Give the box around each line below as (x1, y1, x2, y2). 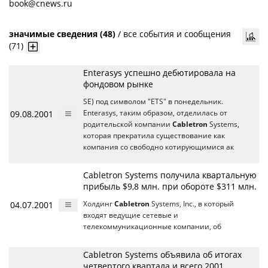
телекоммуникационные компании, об (83, 222, 221, 231)
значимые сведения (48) (9, 28, 115, 39)
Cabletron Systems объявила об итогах (83, 249, 242, 260)
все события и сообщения (123, 28, 231, 39)
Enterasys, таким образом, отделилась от (83, 108, 227, 117)
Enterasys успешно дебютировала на (83, 67, 236, 78)
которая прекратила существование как (83, 131, 225, 140)
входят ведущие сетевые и (83, 211, 178, 220)
